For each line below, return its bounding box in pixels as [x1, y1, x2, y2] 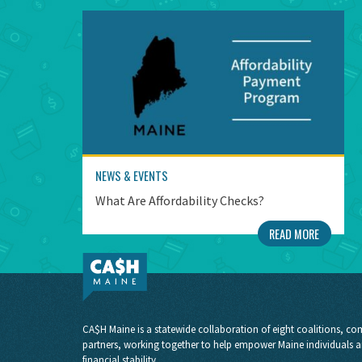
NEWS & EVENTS [95, 167, 168, 185]
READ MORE [269, 225, 320, 242]
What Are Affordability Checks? [95, 192, 264, 209]
